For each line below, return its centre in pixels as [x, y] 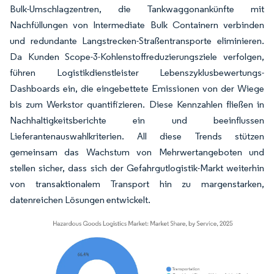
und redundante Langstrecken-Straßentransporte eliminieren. [137, 41]
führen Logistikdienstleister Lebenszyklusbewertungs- [137, 72]
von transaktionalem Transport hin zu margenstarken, [137, 184]
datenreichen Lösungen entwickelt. [80, 200]
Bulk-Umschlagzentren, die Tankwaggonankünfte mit [137, 9]
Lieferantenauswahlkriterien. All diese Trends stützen [137, 136]
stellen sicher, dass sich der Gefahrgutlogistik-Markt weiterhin [137, 168]
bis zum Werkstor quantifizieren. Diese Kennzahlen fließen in [137, 104]
